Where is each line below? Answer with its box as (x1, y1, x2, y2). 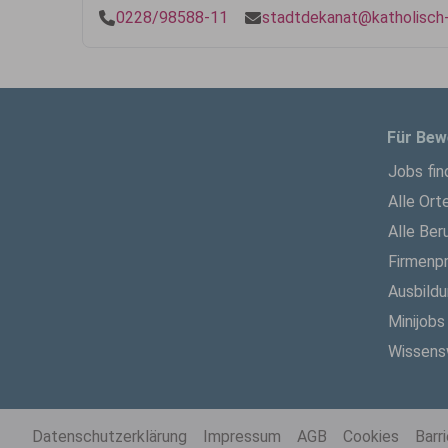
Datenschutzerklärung (32, 427, 187, 446)
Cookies (343, 427, 399, 446)
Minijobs (388, 312, 445, 331)
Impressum (203, 427, 281, 446)
